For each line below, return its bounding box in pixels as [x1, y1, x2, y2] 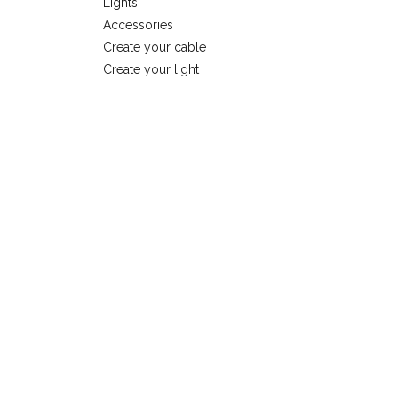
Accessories [102, 18, 173, 33]
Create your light [102, 62, 199, 77]
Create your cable [102, 40, 206, 55]
